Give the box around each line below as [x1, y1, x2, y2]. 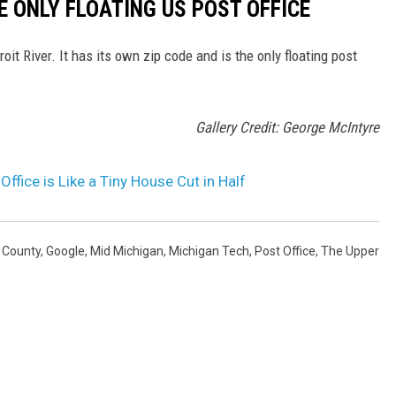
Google [46, 244, 85, 259]
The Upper [321, 244, 379, 259]
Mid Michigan [90, 244, 164, 259]
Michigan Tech [169, 244, 249, 259]
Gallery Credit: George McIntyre [195, 118, 379, 137]
